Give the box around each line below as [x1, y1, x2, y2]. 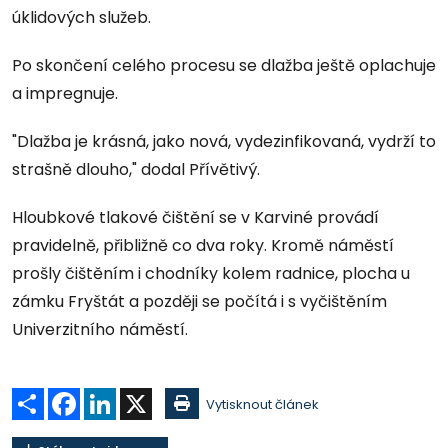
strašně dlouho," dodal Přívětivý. [12, 158, 260, 182]
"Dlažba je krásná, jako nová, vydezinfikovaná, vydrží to [12, 130, 436, 154]
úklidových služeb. [12, 6, 151, 30]
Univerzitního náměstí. [12, 318, 188, 342]
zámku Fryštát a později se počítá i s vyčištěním [12, 290, 387, 314]
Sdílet [44, 386, 81, 406]
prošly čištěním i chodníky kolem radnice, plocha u [12, 262, 410, 286]
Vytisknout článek [206, 395, 319, 415]
